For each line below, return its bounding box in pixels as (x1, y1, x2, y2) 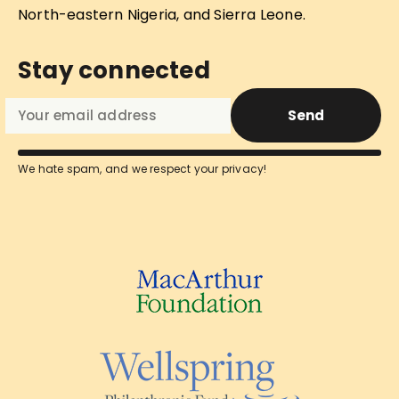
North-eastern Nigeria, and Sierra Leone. (18, 4, 306, 26)
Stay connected (18, 54, 210, 87)
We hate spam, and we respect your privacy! (18, 161, 267, 177)
